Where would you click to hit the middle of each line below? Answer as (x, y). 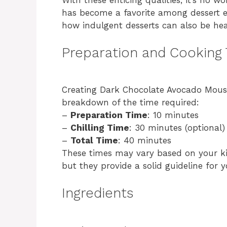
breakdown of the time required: (130, 102)
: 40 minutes (145, 140)
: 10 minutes (173, 115)
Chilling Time (100, 127)
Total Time (94, 140)
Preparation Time (109, 115)
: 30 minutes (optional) (177, 127)
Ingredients (98, 193)
